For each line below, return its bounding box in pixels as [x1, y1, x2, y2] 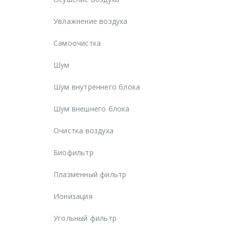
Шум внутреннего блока [53, 81, 140, 92]
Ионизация [53, 191, 93, 201]
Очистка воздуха [53, 125, 113, 135]
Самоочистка [53, 38, 101, 48]
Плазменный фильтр [53, 169, 127, 179]
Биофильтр [53, 147, 94, 157]
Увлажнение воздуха [53, 16, 128, 26]
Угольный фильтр [53, 213, 117, 223]
